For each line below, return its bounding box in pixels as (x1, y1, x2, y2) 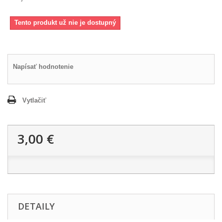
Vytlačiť (22, 96, 46, 104)
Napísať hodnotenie (13, 62, 73, 70)
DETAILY (18, 200, 55, 212)
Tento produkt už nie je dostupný (14, 18, 116, 26)
